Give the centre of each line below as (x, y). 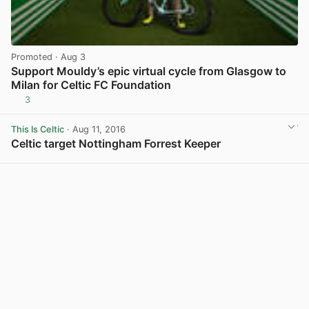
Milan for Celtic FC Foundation (91, 85)
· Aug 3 (69, 57)
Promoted (32, 57)
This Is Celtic (38, 129)
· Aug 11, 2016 (95, 129)
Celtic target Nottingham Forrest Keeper (116, 144)
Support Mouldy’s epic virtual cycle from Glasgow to (149, 71)
